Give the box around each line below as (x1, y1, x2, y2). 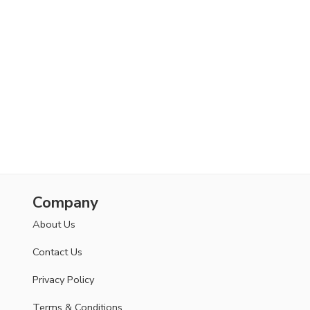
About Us (32, 217, 75, 232)
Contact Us (32, 245, 82, 259)
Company (32, 192, 98, 214)
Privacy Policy (32, 273, 94, 287)
